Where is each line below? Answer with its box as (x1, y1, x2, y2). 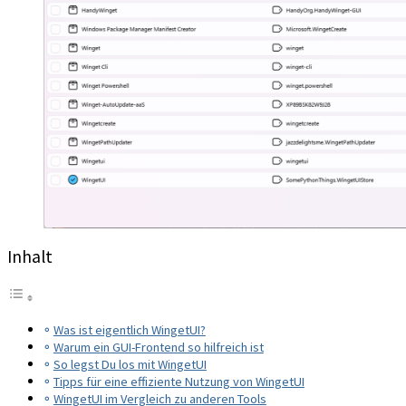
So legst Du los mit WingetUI (53, 356, 207, 373)
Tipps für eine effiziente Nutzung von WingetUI (53, 373, 304, 391)
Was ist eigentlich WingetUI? (53, 322, 206, 339)
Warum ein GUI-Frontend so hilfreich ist (53, 339, 264, 356)
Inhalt (7, 246, 53, 268)
